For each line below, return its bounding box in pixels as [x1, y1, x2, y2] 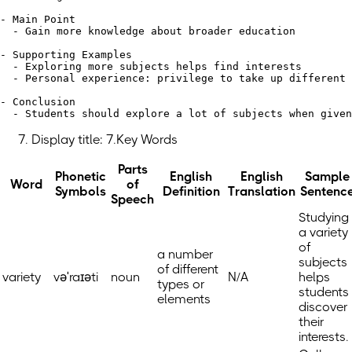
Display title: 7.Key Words [31, 131, 178, 147]
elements [157, 291, 211, 306]
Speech [111, 191, 154, 207]
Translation [228, 183, 295, 199]
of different [157, 261, 218, 277]
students [299, 284, 349, 299]
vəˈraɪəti [53, 269, 98, 284]
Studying [299, 209, 349, 225]
